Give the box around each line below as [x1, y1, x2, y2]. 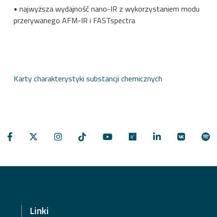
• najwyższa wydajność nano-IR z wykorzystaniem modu [14, 2, 200, 15]
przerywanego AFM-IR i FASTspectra [14, 14, 135, 26]
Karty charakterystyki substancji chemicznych [14, 72, 162, 84]
